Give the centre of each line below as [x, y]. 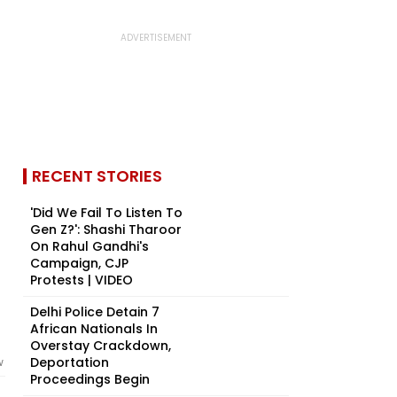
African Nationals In [94, 329]
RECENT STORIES [97, 176]
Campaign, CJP [79, 263]
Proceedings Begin [90, 379]
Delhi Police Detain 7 [95, 312]
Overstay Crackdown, [101, 346]
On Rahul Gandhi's [90, 246]
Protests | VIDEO [82, 280]
